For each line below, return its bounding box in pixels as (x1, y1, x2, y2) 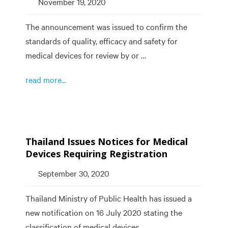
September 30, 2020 (38, 168, 109, 179)
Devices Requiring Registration (25, 148, 167, 160)
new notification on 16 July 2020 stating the (25, 208, 182, 218)
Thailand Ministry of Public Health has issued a (25, 193, 192, 204)
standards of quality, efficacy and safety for (25, 36, 178, 46)
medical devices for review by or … (25, 50, 146, 61)
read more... (25, 75, 66, 85)
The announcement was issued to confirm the (25, 22, 187, 32)
